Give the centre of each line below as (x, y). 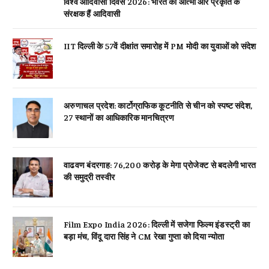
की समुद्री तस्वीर (89, 176)
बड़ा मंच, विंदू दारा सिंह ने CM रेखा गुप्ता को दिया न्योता (144, 236)
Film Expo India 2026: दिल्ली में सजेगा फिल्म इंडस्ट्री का (157, 224)
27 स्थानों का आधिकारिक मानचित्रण (119, 117)
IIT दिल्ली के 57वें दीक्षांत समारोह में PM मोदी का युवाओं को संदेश (160, 45)
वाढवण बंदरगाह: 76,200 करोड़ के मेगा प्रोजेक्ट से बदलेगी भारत (160, 164)
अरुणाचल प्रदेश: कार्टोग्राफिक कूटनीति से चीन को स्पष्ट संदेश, (158, 105)
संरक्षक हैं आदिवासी (92, 13)
